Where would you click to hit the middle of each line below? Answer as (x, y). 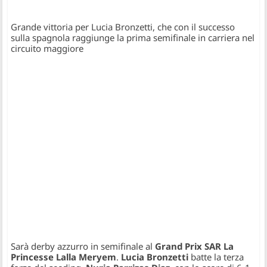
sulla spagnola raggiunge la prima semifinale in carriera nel (133, 37)
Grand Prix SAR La (195, 246)
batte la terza (216, 257)
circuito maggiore (47, 48)
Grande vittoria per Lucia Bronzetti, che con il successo (123, 27)
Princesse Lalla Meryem (64, 257)
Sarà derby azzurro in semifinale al (83, 246)
